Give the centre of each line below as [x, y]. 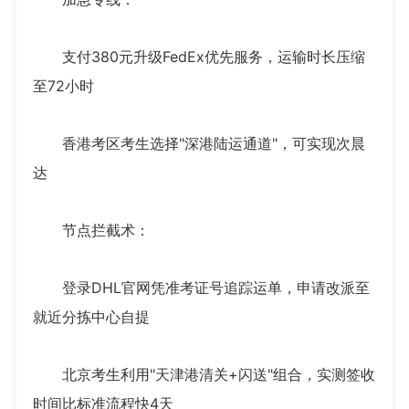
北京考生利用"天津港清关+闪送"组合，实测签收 [204, 375]
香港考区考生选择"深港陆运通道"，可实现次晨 [199, 144]
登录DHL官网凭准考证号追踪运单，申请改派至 [201, 288]
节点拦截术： [91, 231]
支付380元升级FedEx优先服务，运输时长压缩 [199, 57]
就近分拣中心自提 [91, 317]
